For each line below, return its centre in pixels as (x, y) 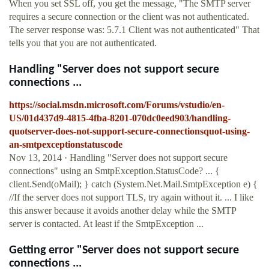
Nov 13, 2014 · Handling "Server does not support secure (118, 158)
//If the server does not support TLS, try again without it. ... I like (131, 198)
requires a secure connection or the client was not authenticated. (129, 17)
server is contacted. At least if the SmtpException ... (106, 224)
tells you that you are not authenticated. (83, 43)
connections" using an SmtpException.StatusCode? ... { (114, 171)
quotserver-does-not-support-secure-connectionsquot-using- (129, 131)
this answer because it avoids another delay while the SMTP (122, 211)
